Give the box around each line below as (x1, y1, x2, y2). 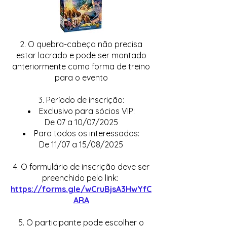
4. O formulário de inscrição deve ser (13, 162, 149, 172)
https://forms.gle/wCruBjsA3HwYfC (11, 184, 152, 194)
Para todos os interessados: (34, 128, 139, 138)
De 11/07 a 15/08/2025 (39, 139, 123, 149)
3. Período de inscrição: (38, 95, 124, 105)
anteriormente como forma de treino (12, 61, 150, 71)
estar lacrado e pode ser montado (16, 50, 146, 60)
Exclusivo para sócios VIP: (39, 106, 135, 116)
